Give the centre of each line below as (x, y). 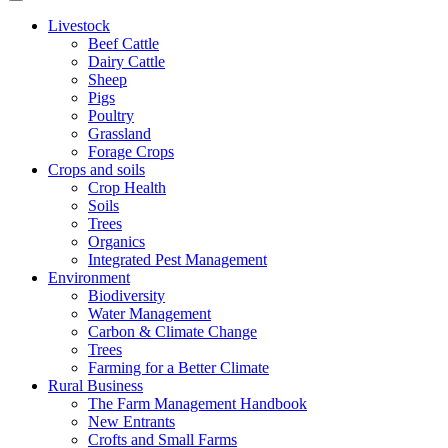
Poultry (111, 115)
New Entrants (131, 421)
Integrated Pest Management (177, 259)
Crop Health (127, 187)
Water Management (149, 313)
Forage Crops (131, 151)
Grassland (119, 133)
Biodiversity (126, 295)
